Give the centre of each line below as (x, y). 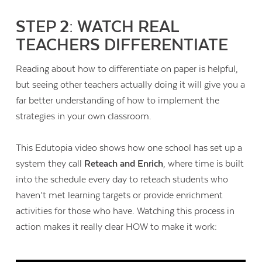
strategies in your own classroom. (84, 116)
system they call (50, 164)
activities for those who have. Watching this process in (125, 211)
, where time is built (204, 164)
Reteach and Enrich (124, 164)
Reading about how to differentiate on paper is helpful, (127, 69)
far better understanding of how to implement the (118, 100)
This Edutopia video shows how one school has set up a (129, 148)
